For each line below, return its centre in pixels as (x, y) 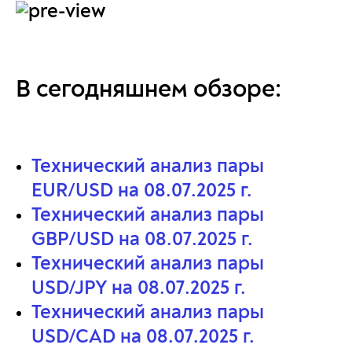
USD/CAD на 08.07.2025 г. (143, 338)
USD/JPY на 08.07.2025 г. (139, 289)
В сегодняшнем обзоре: (148, 90)
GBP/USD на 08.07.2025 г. (142, 240)
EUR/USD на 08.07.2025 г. (142, 192)
